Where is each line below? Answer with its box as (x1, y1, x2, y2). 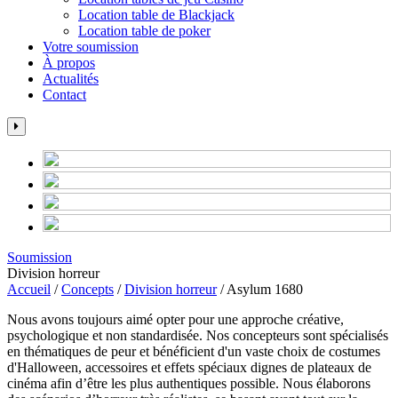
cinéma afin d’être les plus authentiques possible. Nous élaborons (7, 375, 370, 391)
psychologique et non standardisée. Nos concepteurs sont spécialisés (7, 327, 388, 343)
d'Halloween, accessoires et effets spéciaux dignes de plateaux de (7, 359, 371, 375)
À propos (43, 54, 95, 70)
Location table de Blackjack (78, 6, 235, 22)
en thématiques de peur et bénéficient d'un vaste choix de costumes (7, 343, 380, 359)
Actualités (43, 70, 99, 86)
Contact (43, 86, 86, 102)
